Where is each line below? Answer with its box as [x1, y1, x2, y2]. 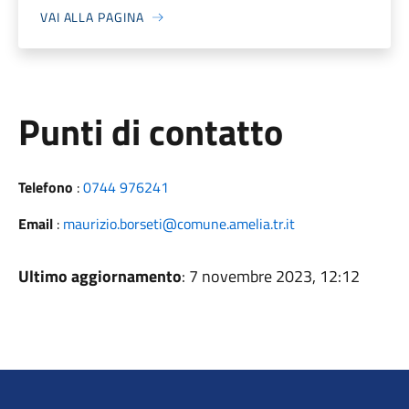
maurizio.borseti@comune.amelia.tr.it [62, 213, 295, 235]
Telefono [17, 176, 73, 198]
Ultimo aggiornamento [17, 264, 182, 288]
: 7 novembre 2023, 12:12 [181, 264, 360, 288]
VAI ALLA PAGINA [39, 7, 144, 26]
